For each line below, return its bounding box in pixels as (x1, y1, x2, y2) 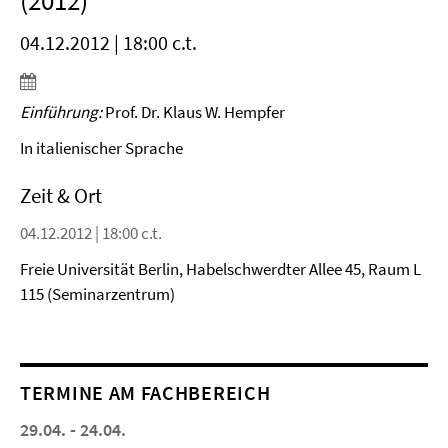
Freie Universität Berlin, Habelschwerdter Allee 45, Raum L (20, 258, 421, 280)
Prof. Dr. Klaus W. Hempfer (102, 101, 285, 123)
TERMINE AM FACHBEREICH (20, 380, 271, 405)
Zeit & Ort (20, 182, 102, 209)
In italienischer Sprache (20, 137, 183, 159)
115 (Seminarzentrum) (20, 283, 175, 305)
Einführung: (20, 101, 102, 123)
